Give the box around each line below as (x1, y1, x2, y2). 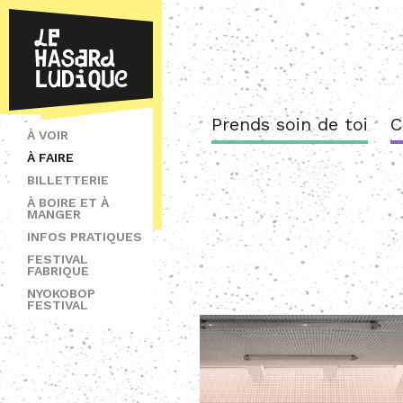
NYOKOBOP (27, 286, 95, 300)
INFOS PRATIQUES (27, 229, 142, 244)
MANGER (27, 207, 81, 221)
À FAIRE (27, 150, 74, 165)
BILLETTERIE (27, 173, 109, 187)
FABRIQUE (27, 264, 89, 278)
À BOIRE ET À (27, 195, 109, 210)
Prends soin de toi (211, 113, 368, 135)
